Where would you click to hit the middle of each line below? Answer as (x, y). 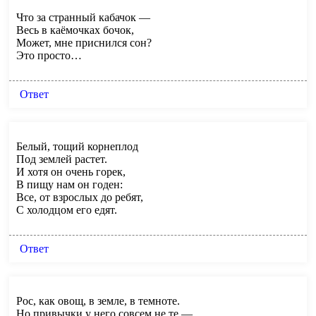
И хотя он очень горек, (71, 171)
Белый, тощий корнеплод (77, 146)
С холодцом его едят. (67, 209)
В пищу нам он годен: (69, 184)
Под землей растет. (62, 159)
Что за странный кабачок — (83, 17)
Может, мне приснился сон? (84, 42)
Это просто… (49, 55)
